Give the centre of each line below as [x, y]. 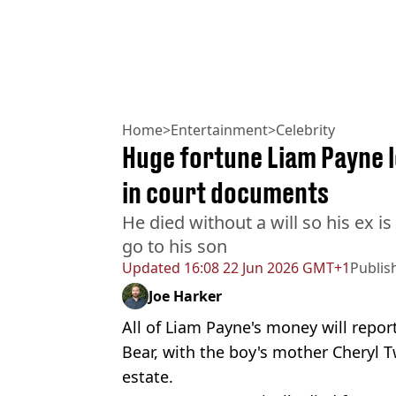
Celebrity [305, 130]
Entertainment [219, 130]
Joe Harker [185, 297]
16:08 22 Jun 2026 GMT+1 [265, 268]
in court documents [225, 193]
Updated [151, 268]
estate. [148, 377]
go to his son [175, 247]
